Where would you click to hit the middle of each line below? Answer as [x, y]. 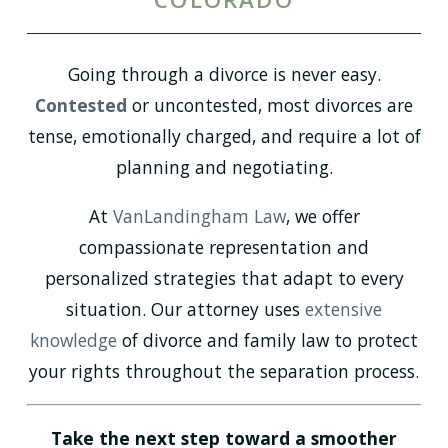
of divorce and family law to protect [267, 339]
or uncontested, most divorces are [272, 105]
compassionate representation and [224, 246]
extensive [343, 308]
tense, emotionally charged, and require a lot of [224, 136]
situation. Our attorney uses [185, 308]
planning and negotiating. [224, 167]
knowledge [73, 339]
